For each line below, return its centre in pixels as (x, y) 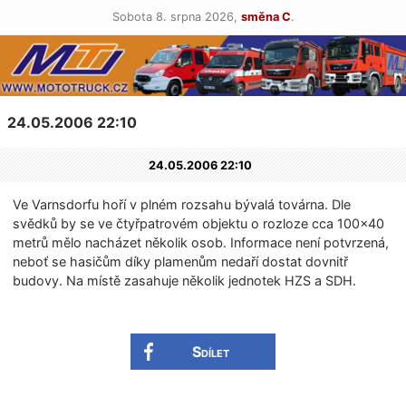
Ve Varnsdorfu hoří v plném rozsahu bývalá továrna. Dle (182, 205)
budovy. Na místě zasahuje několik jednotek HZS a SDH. (185, 281)
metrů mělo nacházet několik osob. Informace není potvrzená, (201, 243)
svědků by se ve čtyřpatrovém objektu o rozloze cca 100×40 (199, 224)
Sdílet (210, 352)
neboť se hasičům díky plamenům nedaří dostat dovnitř (181, 262)
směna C (266, 17)
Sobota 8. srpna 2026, (176, 17)
